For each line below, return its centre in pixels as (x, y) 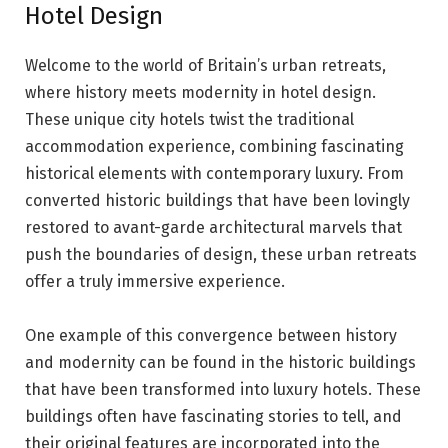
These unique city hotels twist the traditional (189, 119)
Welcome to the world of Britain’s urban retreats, (205, 65)
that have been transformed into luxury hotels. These (223, 389)
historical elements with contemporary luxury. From (214, 173)
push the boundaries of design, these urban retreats (221, 254)
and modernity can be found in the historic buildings (220, 362)
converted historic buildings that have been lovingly (217, 200)
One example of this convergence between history (211, 335)
